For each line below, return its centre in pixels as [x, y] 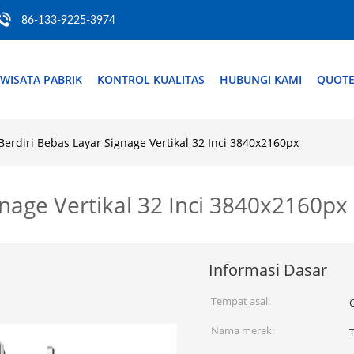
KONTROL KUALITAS [151, 79]
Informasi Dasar [268, 270]
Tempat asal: [241, 301]
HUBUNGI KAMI [261, 79]
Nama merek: [243, 330]
